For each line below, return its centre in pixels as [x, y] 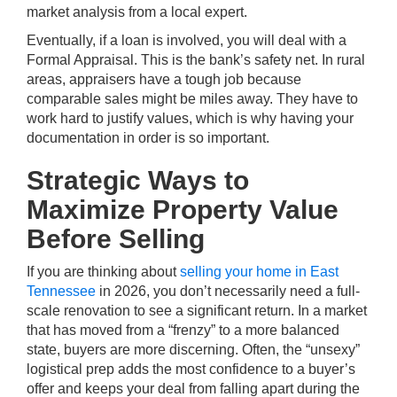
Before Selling [116, 239]
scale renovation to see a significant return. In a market [197, 311]
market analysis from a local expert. [137, 12]
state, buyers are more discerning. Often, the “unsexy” [193, 350]
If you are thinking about [103, 272]
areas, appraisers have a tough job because [164, 79]
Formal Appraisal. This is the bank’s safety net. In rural [196, 60]
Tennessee [61, 291]
